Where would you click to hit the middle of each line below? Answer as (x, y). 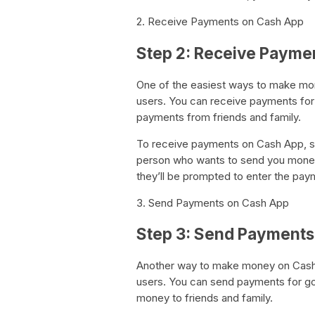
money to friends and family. (205, 298)
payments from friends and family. (219, 117)
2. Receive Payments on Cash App (220, 22)
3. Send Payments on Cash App (213, 202)
